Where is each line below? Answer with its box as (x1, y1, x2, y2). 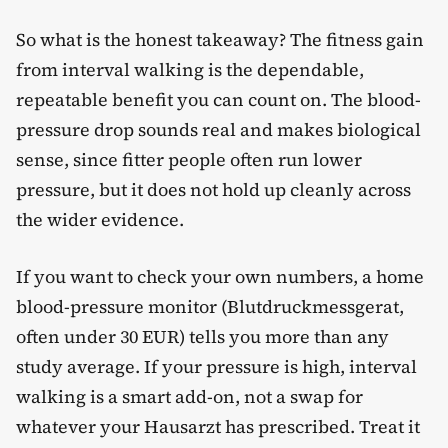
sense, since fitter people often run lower (16, 147, 362, 173)
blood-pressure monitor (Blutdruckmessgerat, (16, 294, 404, 320)
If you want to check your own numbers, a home (16, 264, 424, 290)
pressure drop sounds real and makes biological (16, 117, 421, 143)
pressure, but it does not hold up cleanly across (16, 177, 411, 203)
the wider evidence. (16, 207, 184, 233)
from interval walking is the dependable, (16, 57, 364, 83)
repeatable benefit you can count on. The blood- (16, 87, 421, 113)
